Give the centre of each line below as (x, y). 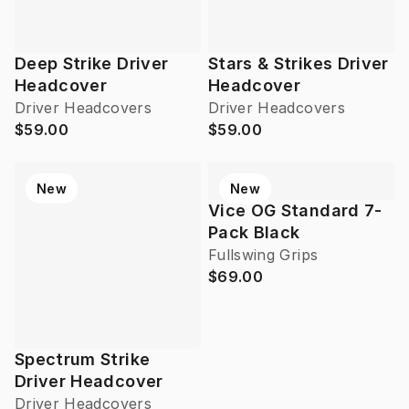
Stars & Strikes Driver (299, 64)
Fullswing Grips (263, 255)
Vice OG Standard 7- (295, 211)
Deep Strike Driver (92, 64)
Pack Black (254, 233)
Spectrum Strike (83, 360)
